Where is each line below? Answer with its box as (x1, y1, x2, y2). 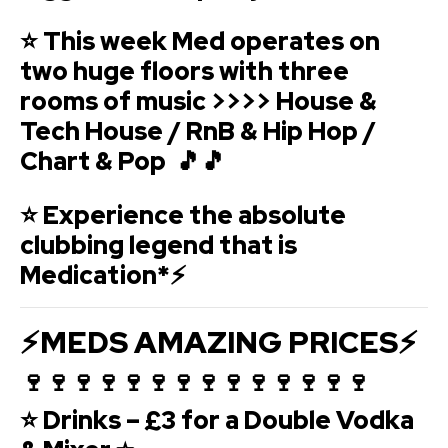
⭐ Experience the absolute (20, 198, 346, 232)
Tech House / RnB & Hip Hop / (20, 114, 376, 148)
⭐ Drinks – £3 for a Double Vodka (20, 403, 414, 437)
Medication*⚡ (20, 258, 186, 292)
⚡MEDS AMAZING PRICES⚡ (20, 321, 418, 362)
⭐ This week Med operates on (20, 24, 380, 58)
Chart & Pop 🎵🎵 (20, 144, 226, 178)
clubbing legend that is (20, 228, 297, 262)
